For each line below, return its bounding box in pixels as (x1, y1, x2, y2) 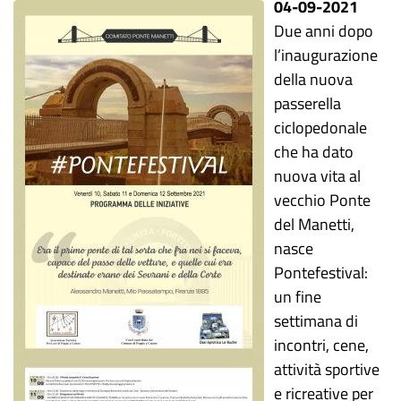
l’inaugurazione (274, 43, 379, 67)
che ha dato (274, 140, 354, 164)
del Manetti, (274, 212, 355, 236)
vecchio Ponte (274, 188, 371, 212)
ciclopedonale (274, 115, 368, 140)
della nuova (274, 67, 354, 91)
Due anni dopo (274, 19, 374, 43)
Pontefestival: (274, 260, 369, 285)
